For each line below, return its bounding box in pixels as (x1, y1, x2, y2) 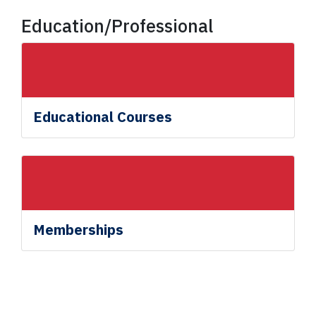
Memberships (33, 220, 124, 240)
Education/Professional (21, 14, 214, 38)
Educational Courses (33, 107, 173, 127)
